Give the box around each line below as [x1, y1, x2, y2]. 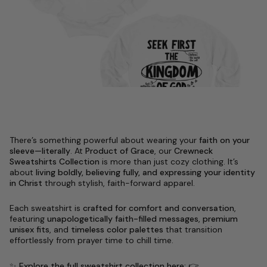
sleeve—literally [10, 145, 70, 156]
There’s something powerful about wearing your [10, 134, 199, 145]
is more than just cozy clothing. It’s [100, 156, 238, 167]
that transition [163, 223, 222, 235]
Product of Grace [85, 145, 154, 156]
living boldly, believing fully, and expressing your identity [36, 166, 255, 178]
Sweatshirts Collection [10, 156, 100, 167]
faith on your [199, 134, 250, 145]
